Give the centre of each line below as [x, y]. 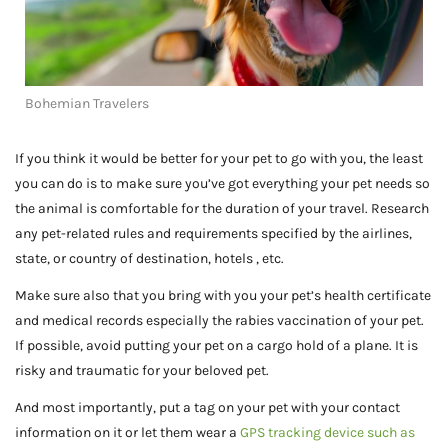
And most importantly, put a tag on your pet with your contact [207, 408]
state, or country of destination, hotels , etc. [149, 259]
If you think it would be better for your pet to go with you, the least [219, 159]
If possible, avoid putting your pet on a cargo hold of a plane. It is [216, 346]
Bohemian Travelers [87, 104]
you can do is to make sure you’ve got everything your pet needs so [222, 184]
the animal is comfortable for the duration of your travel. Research [222, 209]
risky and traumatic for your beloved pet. [142, 371]
